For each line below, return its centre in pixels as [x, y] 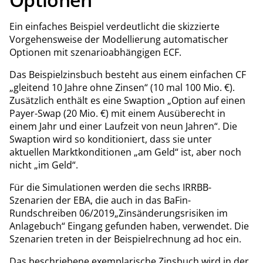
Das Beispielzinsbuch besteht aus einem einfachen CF [128, 74]
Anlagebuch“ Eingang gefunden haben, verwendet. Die [129, 226]
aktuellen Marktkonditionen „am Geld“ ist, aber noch [125, 152]
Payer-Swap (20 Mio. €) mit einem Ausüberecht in [117, 113]
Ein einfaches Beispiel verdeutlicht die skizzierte [114, 26]
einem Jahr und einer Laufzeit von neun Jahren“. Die [123, 126]
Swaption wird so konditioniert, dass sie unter [111, 139]
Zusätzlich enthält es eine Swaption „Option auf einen [127, 100]
